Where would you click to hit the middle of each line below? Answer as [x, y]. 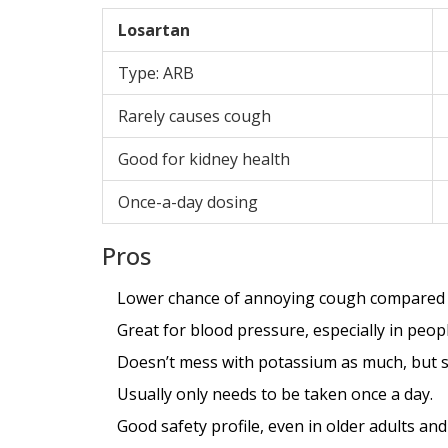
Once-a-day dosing [188, 201]
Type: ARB [156, 72]
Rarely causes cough [194, 115]
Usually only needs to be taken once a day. [275, 393]
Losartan [154, 29]
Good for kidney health [204, 158]
